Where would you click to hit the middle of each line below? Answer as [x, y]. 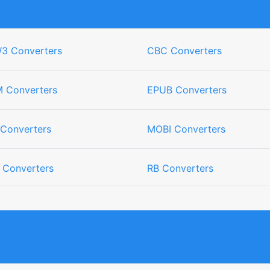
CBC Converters [184, 51]
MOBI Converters [186, 129]
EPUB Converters [187, 90]
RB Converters [180, 168]
